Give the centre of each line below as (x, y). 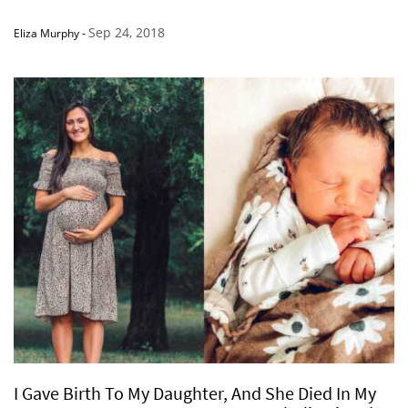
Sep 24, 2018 (127, 33)
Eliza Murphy (46, 34)
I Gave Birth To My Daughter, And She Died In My (195, 393)
